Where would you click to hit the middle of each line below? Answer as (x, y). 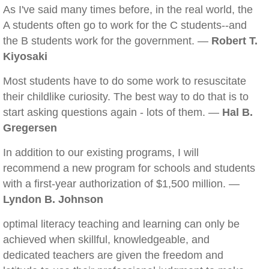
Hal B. (237, 112)
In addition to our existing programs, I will (101, 153)
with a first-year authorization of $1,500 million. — (121, 184)
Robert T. (234, 41)
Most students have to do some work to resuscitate (125, 81)
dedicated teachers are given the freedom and (113, 255)
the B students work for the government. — (107, 41)
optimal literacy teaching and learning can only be (121, 224)
